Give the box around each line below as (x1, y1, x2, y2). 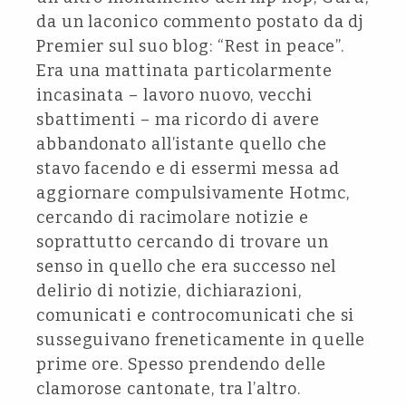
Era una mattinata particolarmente (36, 61, 333, 81)
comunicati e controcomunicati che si (36, 305, 355, 325)
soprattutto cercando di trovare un (36, 232, 329, 252)
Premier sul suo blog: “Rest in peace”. (36, 36, 345, 56)
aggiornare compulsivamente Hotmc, (36, 183, 350, 203)
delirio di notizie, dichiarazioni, (36, 281, 302, 301)
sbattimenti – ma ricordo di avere (36, 110, 320, 130)
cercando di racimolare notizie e (36, 208, 309, 227)
